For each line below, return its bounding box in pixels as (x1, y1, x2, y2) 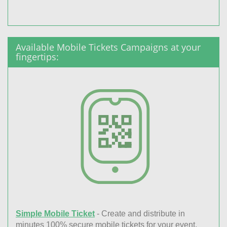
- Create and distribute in (95, 209, 185, 218)
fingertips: (16, 50, 59, 63)
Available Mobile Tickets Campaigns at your (16, 41, 201, 53)
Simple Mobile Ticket (16, 209, 95, 218)
